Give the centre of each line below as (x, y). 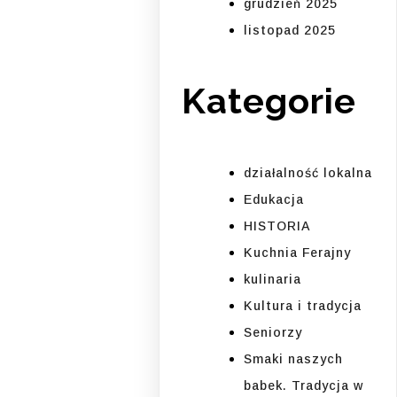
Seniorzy (273, 332)
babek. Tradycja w (304, 385)
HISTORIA (278, 226)
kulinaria (273, 279)
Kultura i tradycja (303, 305)
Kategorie (269, 101)
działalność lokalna (308, 172)
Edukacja (274, 199)
